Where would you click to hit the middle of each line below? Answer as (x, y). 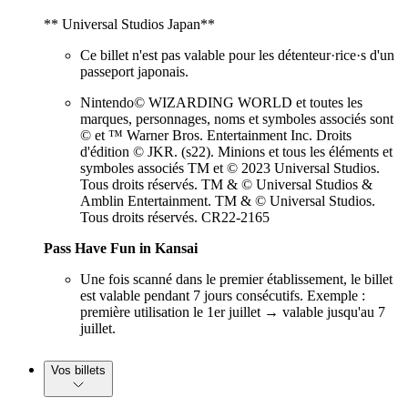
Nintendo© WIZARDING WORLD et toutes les (221, 103)
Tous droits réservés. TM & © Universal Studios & (226, 185)
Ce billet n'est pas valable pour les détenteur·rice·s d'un (237, 56)
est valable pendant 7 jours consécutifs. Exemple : (223, 296)
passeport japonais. (134, 72)
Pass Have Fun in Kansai (121, 249)
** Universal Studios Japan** (129, 25)
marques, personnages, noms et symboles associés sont (237, 119)
